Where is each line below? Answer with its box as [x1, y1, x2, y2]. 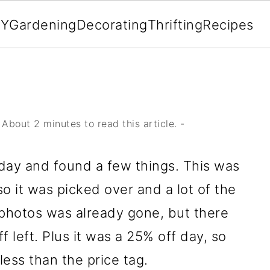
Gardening [9, 17, 77, 33]
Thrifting [147, 17, 202, 33]
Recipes [202, 17, 254, 33]
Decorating [76, 17, 148, 33]
